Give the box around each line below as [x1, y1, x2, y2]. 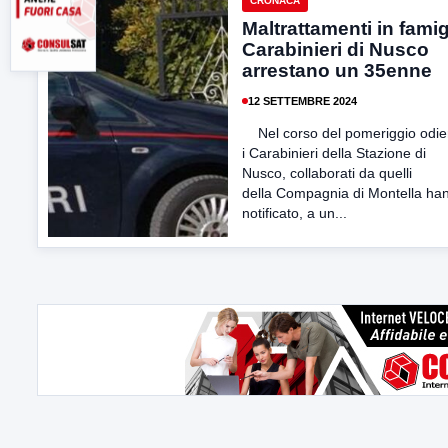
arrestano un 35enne [242, 60, 432, 81]
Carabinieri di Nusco [242, 39, 429, 60]
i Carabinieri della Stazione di [242, 145, 426, 161]
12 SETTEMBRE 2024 [248, 94, 357, 107]
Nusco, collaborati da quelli [242, 165, 412, 181]
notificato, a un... [242, 205, 347, 221]
